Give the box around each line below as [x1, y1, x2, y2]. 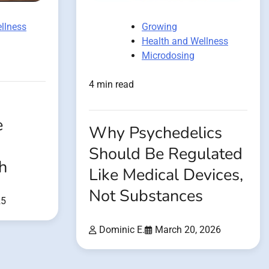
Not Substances [89, 184, 203, 207]
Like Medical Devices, [89, 163, 243, 186]
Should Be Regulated [89, 142, 243, 165]
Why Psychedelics [89, 121, 222, 144]
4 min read [89, 78, 134, 90]
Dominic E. [99, 223, 145, 235]
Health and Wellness [142, 35, 228, 47]
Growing [142, 20, 177, 32]
